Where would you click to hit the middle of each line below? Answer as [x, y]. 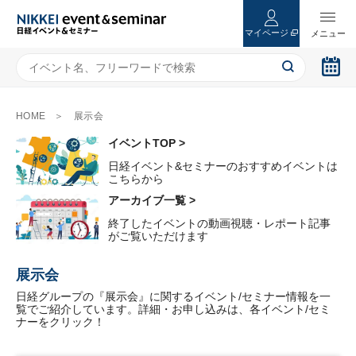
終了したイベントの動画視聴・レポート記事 [219, 224]
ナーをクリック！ [60, 321]
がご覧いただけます [158, 236]
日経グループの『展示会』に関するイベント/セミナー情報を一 [173, 296]
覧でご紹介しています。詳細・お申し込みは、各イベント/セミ [173, 309]
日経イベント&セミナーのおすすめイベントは [223, 166]
